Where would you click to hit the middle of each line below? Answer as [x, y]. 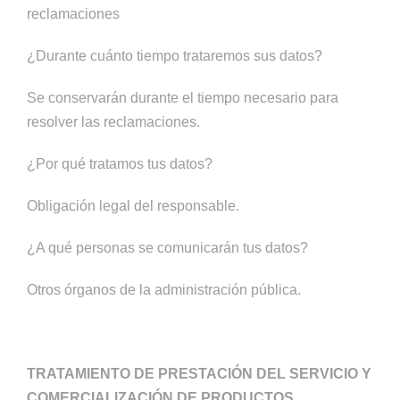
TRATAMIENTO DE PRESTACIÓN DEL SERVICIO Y [199, 374]
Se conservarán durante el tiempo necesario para [183, 98]
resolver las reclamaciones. [113, 122]
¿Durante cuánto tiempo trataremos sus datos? [175, 56]
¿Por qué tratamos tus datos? [120, 164]
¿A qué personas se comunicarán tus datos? [167, 248]
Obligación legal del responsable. [133, 206]
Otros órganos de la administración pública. [164, 290]
